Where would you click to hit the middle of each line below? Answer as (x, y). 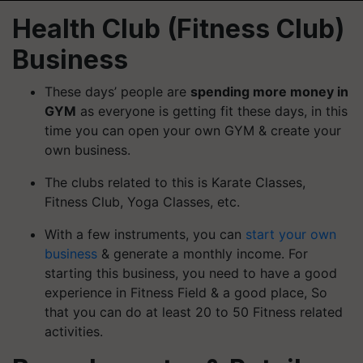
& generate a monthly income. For (203, 253)
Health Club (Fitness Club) (178, 28)
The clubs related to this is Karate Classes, (175, 182)
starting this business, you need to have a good (191, 273)
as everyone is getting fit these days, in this (212, 111)
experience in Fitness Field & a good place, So (186, 292)
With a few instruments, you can (145, 234)
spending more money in (269, 91)
